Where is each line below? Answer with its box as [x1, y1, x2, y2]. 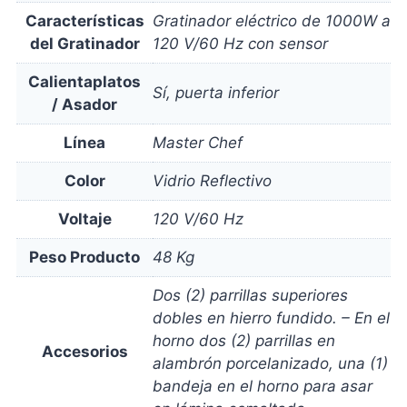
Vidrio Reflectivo [153, 172, 272, 190]
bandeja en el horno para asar [153, 377, 372, 395]
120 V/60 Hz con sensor [153, 35, 328, 53]
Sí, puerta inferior [153, 84, 279, 102]
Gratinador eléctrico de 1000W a [153, 12, 391, 30]
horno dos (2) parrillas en [153, 332, 335, 350]
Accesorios [41, 342, 128, 361]
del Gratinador [29, 35, 140, 53]
